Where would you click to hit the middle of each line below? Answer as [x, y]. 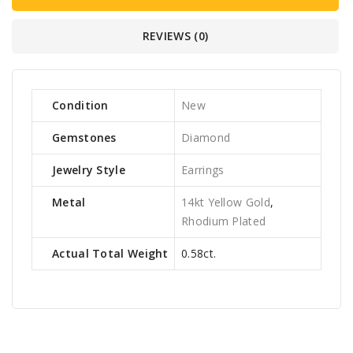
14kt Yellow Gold [226, 202]
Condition [80, 105]
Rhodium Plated [224, 221]
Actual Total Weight [110, 253]
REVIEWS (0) [175, 35]
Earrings [203, 169]
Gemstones [84, 137]
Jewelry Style [89, 169]
